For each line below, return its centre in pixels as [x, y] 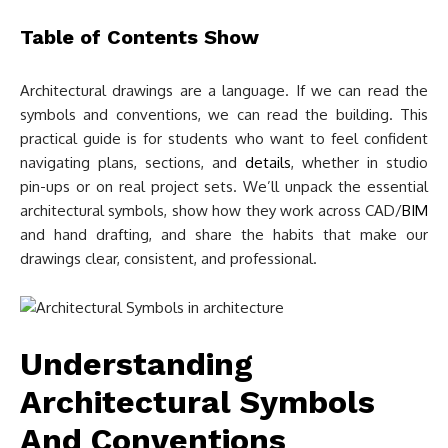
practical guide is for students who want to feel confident [224, 138]
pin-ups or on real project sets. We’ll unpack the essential [224, 186]
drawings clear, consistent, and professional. [168, 258]
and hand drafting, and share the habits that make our [224, 234]
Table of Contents [112, 37]
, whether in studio [359, 162]
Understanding [136, 364]
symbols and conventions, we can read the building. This [224, 114]
